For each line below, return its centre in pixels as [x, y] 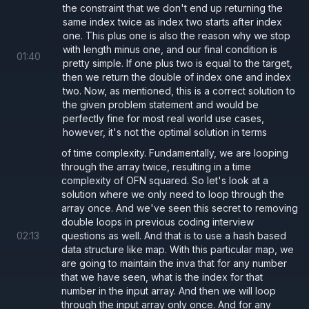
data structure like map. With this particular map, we [178, 249]
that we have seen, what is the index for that [162, 277]
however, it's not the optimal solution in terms [165, 132]
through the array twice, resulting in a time [156, 166]
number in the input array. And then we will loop [169, 290]
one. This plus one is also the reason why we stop [177, 35]
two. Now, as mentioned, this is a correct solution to [179, 90]
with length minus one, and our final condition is [170, 49]
